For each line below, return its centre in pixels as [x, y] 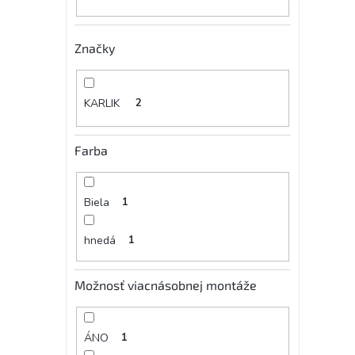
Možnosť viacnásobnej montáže [166, 284]
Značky [95, 48]
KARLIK [103, 104]
